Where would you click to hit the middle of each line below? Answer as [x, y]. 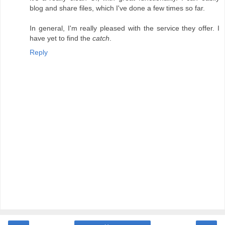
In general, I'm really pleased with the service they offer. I [125, 28]
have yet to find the [61, 38]
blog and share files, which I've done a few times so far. [117, 8]
